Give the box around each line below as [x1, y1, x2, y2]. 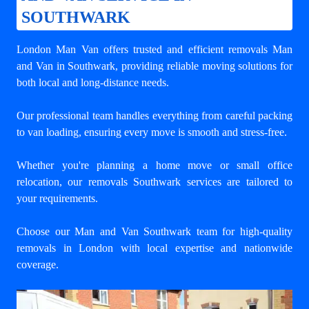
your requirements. [17, 192, 98, 204]
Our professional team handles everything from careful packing [17, 109, 292, 121]
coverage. [17, 258, 59, 270]
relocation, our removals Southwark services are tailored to [17, 175, 292, 188]
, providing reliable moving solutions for [115, 59, 292, 72]
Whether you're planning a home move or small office [17, 159, 292, 171]
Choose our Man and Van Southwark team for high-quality [17, 225, 292, 237]
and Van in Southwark [17, 59, 116, 72]
